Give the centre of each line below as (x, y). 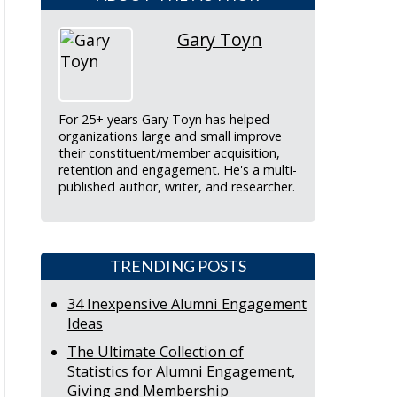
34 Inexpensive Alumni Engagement (187, 304)
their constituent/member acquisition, (169, 153)
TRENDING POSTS (178, 266)
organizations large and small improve (170, 136)
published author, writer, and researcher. (176, 187)
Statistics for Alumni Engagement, (181, 372)
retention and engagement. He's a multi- (177, 170)
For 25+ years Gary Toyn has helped (163, 120)
